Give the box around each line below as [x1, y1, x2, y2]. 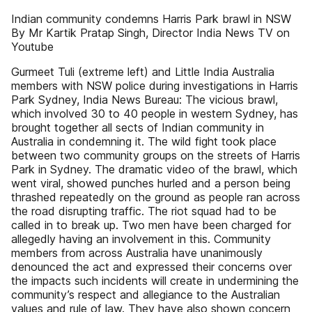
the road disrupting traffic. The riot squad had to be [11, 204, 276, 218]
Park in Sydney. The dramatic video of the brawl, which [11, 162, 297, 176]
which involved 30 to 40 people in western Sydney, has [11, 107, 298, 120]
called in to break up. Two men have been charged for [11, 218, 291, 232]
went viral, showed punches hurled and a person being [11, 176, 290, 190]
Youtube [11, 40, 54, 54]
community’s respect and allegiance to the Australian [11, 288, 280, 302]
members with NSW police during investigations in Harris [11, 79, 298, 93]
